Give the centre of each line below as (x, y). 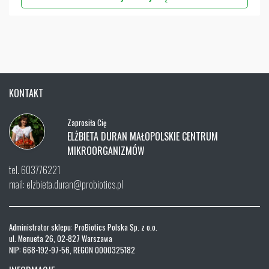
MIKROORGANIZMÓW (106, 150)
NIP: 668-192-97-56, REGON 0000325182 (72, 250)
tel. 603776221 (35, 170)
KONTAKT (26, 93)
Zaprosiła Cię (87, 122)
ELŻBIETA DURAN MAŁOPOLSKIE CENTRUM (143, 136)
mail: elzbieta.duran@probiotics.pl (66, 184)
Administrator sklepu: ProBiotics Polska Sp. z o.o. (83, 227)
